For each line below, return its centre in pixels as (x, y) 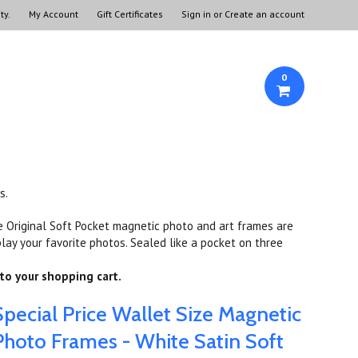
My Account (53, 14)
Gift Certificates (129, 14)
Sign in (196, 14)
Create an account (264, 14)
